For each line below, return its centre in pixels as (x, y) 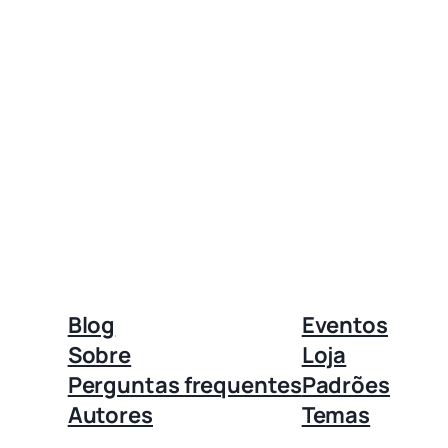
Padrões (345, 384)
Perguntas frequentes (184, 384)
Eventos (344, 324)
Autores (110, 414)
